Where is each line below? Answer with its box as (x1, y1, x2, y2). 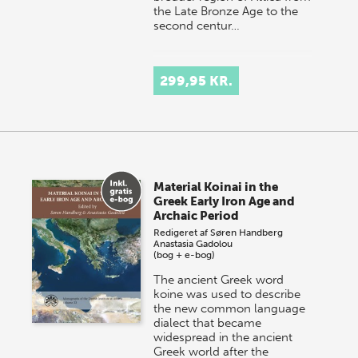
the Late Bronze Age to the (153, 4, 299, 19)
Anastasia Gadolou (153, 238, 233, 250)
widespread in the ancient (153, 330, 293, 345)
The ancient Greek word (153, 272, 284, 288)
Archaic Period (153, 209, 240, 224)
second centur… (153, 18, 241, 34)
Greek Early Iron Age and (153, 194, 296, 209)
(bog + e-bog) (153, 249, 216, 261)
